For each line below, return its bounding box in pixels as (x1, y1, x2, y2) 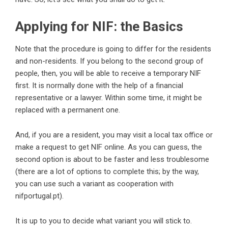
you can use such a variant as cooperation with (15, 179, 174, 189)
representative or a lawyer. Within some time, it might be (15, 93, 202, 103)
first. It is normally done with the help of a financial (15, 81, 183, 91)
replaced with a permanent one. (15, 105, 120, 115)
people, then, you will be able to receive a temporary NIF (15, 69, 201, 78)
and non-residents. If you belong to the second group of (15, 56, 204, 66)
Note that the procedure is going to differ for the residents (15, 44, 211, 54)
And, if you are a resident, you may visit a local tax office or (15, 130, 213, 140)
